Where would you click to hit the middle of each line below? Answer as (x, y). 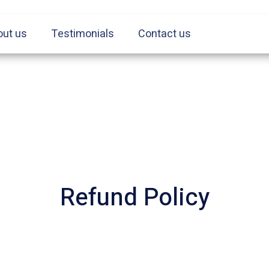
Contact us (165, 34)
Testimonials (83, 34)
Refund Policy (134, 198)
